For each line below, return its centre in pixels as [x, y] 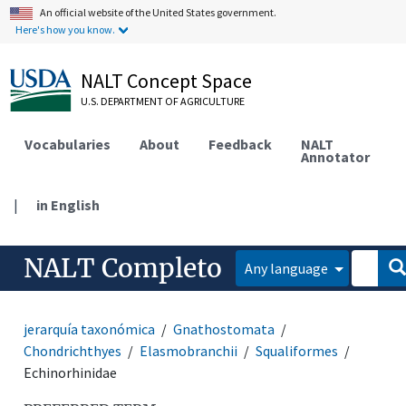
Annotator [336, 156]
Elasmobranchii [189, 350]
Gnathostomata [224, 329]
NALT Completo [123, 268]
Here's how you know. [66, 29]
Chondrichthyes [73, 350]
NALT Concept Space [167, 81]
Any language [288, 268]
